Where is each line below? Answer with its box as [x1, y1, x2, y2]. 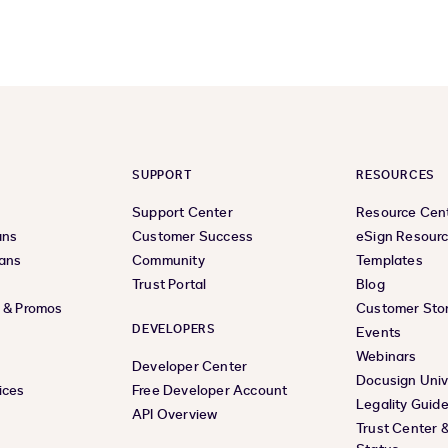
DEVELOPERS [132, 321, 216, 338]
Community [132, 251, 205, 271]
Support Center [132, 203, 233, 223]
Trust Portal [132, 275, 207, 295]
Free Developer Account [132, 381, 288, 401]
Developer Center [132, 357, 248, 377]
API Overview [132, 405, 218, 425]
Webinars [356, 347, 417, 367]
